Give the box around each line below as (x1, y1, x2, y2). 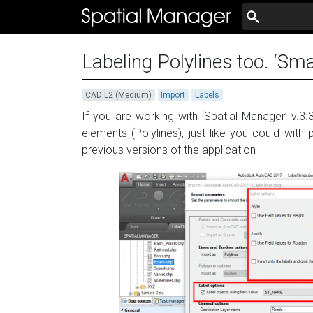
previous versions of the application (82, 143, 256, 156)
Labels (194, 90, 219, 100)
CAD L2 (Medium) (85, 90, 152, 100)
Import (161, 90, 186, 100)
